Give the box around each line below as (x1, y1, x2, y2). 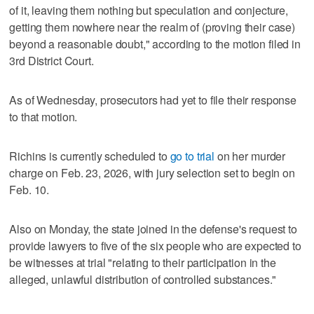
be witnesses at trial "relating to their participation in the (9, 254, 276, 271)
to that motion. (9, 108, 78, 125)
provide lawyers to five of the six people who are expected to (9, 237, 301, 254)
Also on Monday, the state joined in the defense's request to (9, 220, 297, 237)
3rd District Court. (9, 52, 94, 69)
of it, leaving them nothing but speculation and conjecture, (9, 1, 289, 18)
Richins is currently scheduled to (9, 147, 170, 164)
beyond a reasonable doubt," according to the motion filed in (9, 35, 301, 52)
